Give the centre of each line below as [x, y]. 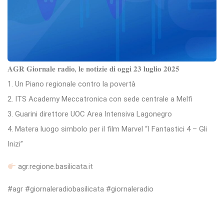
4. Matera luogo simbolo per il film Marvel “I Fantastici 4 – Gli [107, 129]
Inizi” [15, 144]
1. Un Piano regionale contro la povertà [71, 84]
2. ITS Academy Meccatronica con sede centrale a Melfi [100, 99]
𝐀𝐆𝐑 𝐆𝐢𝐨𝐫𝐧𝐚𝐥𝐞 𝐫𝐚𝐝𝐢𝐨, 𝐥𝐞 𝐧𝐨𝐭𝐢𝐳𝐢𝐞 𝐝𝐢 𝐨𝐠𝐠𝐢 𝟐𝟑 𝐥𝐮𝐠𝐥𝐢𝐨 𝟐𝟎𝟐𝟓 [93, 69]
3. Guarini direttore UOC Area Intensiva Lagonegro [90, 114]
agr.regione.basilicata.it [55, 167]
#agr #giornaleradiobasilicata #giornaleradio [80, 189]
